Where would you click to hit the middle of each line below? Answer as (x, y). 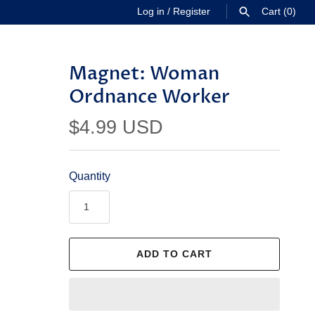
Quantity (90, 176)
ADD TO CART (174, 253)
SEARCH (212, 58)
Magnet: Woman (144, 73)
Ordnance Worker (149, 97)
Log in (151, 12)
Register (192, 12)
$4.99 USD (116, 127)
